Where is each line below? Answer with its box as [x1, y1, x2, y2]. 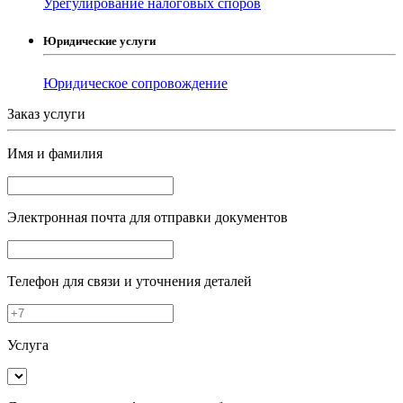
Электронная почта [7, 210, 130, 226]
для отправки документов [130, 210, 288, 226]
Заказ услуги [7, 106, 85, 122]
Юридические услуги [43, 33, 156, 48]
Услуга [7, 337, 49, 354]
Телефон [7, 273, 63, 290]
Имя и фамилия [7, 146, 103, 162]
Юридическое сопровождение [43, 76, 228, 92]
